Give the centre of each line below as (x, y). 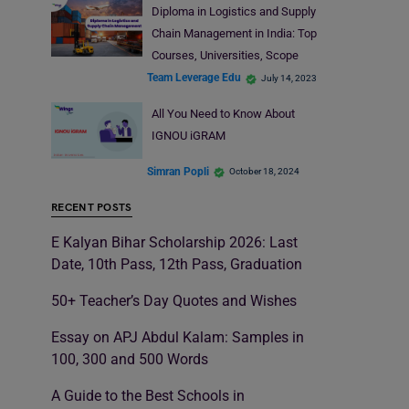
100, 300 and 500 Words (130, 360)
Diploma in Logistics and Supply (233, 11)
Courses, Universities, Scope (225, 55)
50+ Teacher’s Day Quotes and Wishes (174, 301)
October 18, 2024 (264, 172)
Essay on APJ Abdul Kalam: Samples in (178, 338)
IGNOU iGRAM (188, 135)
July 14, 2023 (289, 78)
